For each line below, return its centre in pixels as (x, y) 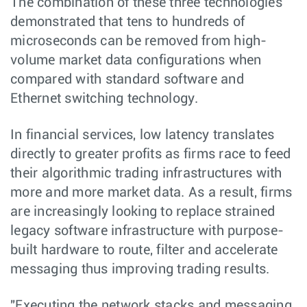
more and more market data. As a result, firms (151, 193)
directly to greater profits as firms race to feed (151, 154)
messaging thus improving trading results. (140, 269)
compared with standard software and (127, 79)
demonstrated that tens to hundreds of (128, 22)
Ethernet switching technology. (105, 99)
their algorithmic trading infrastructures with (146, 173)
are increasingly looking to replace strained (143, 212)
